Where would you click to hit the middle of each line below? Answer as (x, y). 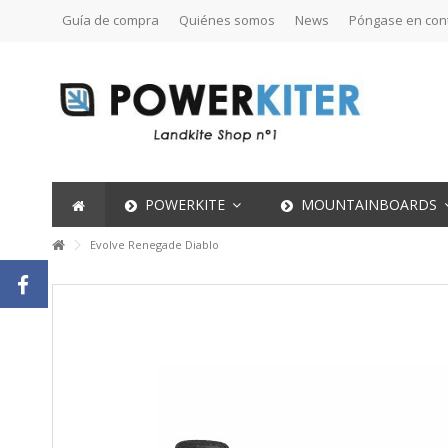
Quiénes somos (227, 20)
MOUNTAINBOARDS (369, 205)
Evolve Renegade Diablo (153, 244)
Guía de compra (110, 20)
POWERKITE (185, 205)
